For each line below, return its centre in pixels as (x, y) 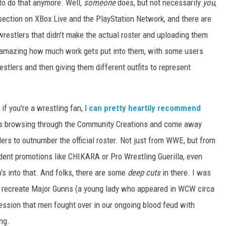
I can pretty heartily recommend (143, 108)
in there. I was (186, 173)
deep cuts (144, 173)
